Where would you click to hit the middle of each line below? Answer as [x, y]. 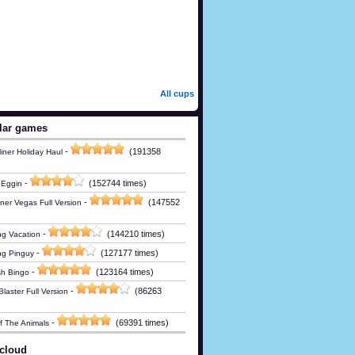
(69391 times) [140, 322]
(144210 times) [134, 233]
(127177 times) [127, 252]
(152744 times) [115, 183]
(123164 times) [122, 271]
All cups [177, 93]
